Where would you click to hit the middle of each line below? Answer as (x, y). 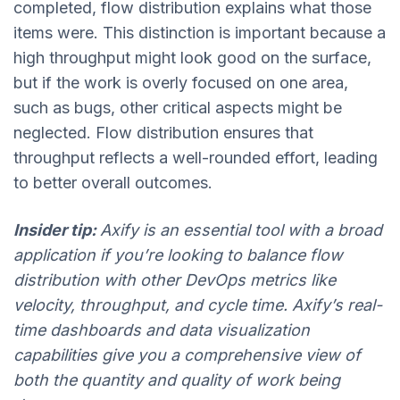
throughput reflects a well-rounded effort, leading (196, 158)
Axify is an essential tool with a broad (241, 230)
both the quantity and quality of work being (177, 380)
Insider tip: (57, 230)
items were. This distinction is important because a (200, 33)
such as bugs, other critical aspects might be (178, 108)
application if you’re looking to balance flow (178, 255)
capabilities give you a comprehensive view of (187, 355)
